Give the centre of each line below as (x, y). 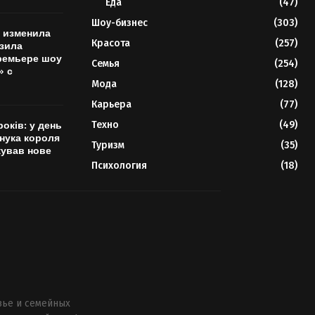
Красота (110, 44)
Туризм (108, 146)
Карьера (111, 105)
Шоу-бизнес (119, 23)
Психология (119, 166)
